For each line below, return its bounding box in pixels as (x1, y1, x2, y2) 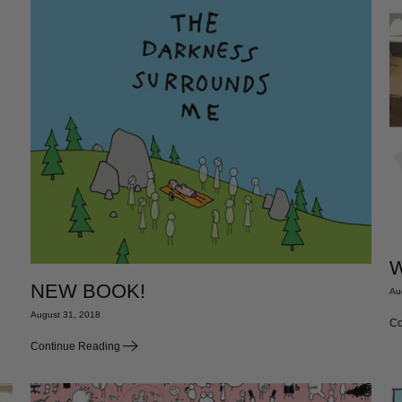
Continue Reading (30, 340, 123, 354)
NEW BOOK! (30, 280, 145, 303)
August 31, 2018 (30, 310, 100, 320)
